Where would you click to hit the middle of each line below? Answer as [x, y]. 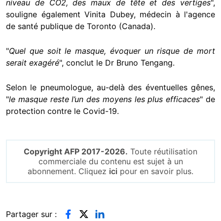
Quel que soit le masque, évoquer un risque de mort [112, 51]
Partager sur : [31, 214]
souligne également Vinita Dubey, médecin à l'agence [110, 14]
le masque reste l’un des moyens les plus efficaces [105, 99]
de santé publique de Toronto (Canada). [82, 26]
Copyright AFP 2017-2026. [76, 151]
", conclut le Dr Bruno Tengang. [117, 62]
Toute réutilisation [163, 151]
